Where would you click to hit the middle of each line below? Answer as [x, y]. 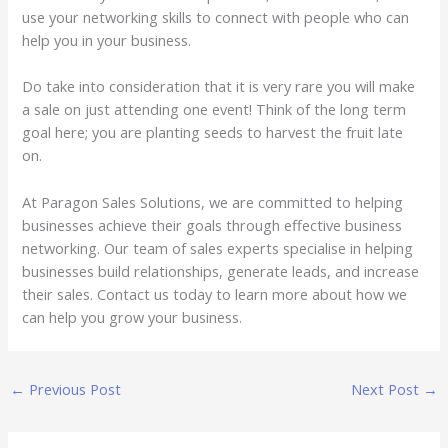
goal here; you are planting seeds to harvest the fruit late [213, 132]
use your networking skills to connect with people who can [216, 16]
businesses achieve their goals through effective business [212, 224]
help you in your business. [107, 39]
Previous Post [72, 389]
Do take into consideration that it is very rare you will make [219, 86]
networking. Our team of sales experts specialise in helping [218, 247]
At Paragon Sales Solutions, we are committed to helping [213, 201]
